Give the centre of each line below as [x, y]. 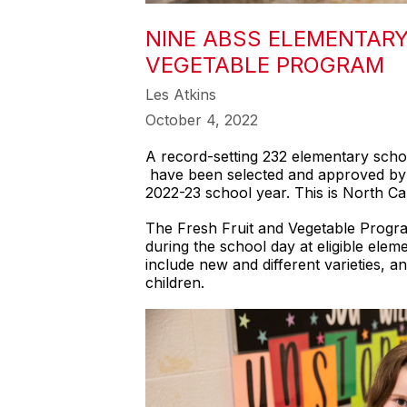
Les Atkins [181, 94]
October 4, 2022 [202, 120]
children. [175, 283]
